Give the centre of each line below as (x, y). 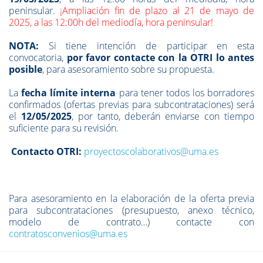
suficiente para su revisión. (64, 128)
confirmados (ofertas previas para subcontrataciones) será (131, 104)
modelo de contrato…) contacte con (131, 222)
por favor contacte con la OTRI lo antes (160, 58)
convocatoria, (38, 58)
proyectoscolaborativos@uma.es (151, 151)
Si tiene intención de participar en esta (146, 46)
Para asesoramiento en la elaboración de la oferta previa (131, 198)
